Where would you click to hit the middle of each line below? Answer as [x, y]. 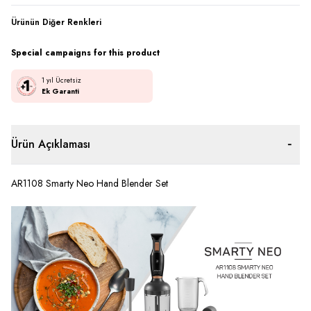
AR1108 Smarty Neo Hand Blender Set [90, 184]
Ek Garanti [60, 92]
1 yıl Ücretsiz [61, 81]
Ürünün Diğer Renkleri [56, 23]
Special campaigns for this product [85, 53]
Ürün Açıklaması [51, 144]
